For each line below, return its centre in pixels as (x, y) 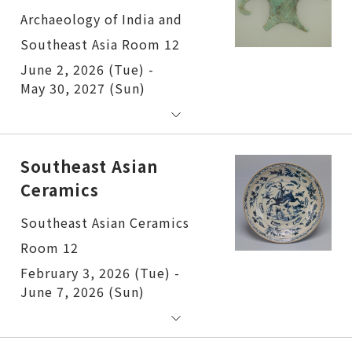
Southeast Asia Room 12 (100, 44)
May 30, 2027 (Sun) (83, 88)
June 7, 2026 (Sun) (82, 291)
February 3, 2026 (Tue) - (100, 272)
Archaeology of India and (101, 18)
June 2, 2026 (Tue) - (87, 69)
